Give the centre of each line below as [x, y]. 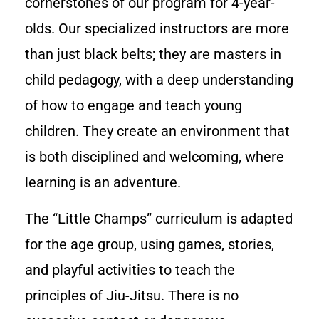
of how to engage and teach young [134, 106]
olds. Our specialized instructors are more [157, 29]
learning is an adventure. [103, 183]
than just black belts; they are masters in [153, 54]
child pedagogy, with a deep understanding [159, 80]
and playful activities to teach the [130, 270]
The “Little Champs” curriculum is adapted [159, 218]
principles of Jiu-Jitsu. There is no [132, 295]
